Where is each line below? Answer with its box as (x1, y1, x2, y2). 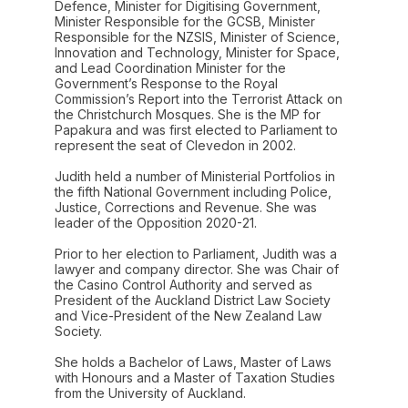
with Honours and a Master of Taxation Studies (55, 370, 335, 386)
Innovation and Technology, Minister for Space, (55, 45, 340, 61)
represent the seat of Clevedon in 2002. (55, 138, 296, 154)
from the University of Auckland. (55, 385, 246, 402)
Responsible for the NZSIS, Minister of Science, (55, 29, 340, 46)
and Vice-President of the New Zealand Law (55, 308, 321, 324)
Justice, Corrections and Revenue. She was (55, 199, 317, 216)
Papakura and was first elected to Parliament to (55, 122, 338, 138)
